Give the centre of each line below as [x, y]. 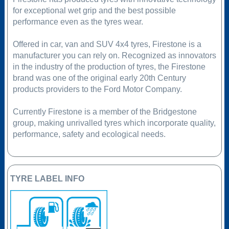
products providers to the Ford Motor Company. [97, 89]
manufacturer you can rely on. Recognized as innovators [114, 56]
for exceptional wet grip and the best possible [94, 11]
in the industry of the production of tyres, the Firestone [109, 67]
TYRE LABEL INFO [47, 178]
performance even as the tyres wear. [78, 22]
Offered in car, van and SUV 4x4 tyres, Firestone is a [107, 44]
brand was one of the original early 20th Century [99, 78]
